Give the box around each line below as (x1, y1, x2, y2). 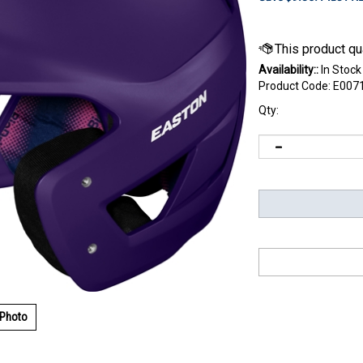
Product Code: (258, 79, 331, 92)
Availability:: (258, 62, 318, 76)
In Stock (318, 62, 361, 76)
